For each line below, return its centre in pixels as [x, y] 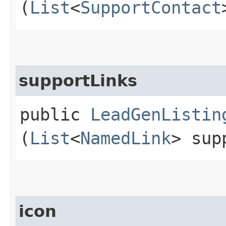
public [55, 114]
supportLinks [78, 80]
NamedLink [126, 138]
